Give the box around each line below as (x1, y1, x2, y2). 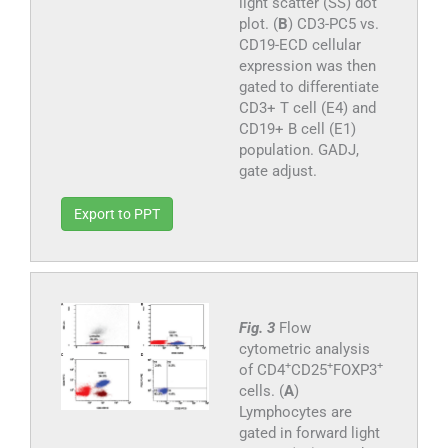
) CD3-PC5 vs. (287, 14, 379, 33)
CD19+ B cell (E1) (238, 119, 356, 138)
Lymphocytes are (238, 402, 352, 421)
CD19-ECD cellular (238, 35, 361, 54)
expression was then (238, 56, 376, 75)
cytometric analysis (238, 339, 370, 358)
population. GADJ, (238, 140, 359, 159)
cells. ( (238, 381, 284, 400)
